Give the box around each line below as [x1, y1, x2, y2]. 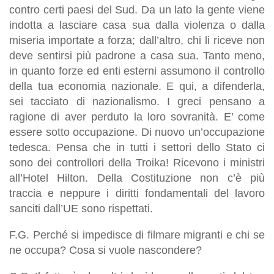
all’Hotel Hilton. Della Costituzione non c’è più [9, 171, 265, 184]
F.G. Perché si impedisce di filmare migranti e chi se [9, 228, 265, 241]
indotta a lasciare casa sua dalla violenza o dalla [9, 18, 265, 31]
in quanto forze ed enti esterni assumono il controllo [9, 64, 265, 77]
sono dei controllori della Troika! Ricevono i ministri [9, 156, 265, 169]
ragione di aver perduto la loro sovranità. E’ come [9, 110, 265, 123]
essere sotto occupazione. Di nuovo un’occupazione [9, 125, 265, 138]
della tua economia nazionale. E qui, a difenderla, [9, 80, 265, 92]
